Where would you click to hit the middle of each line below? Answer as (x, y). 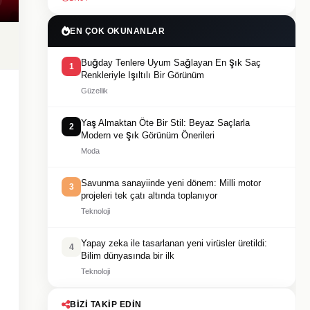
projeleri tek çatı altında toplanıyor (149, 195)
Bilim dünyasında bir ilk (128, 256)
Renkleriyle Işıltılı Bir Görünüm (143, 75)
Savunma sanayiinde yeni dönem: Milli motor (171, 183)
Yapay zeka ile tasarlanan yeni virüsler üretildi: (174, 243)
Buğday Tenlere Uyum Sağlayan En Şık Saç (171, 63)
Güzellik (94, 91)
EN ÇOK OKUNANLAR (117, 31)
